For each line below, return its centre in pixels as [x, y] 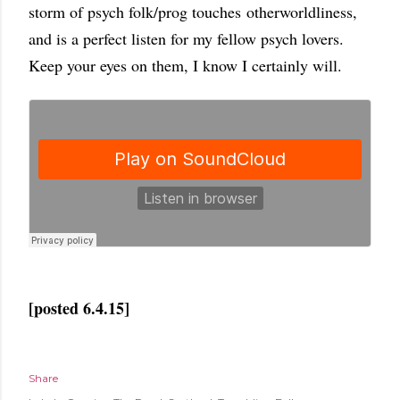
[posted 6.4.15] [79, 308]
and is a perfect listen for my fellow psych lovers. [186, 38]
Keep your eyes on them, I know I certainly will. [190, 65]
